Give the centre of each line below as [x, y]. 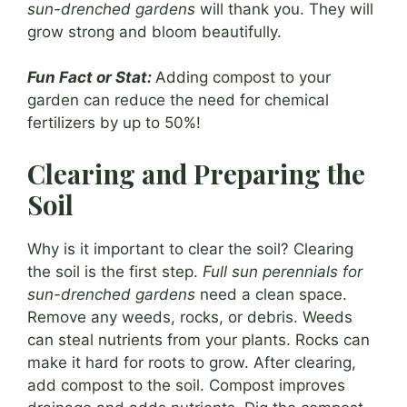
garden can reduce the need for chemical [178, 100]
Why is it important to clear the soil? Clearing [190, 248]
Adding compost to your [243, 78]
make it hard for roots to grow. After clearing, [192, 362]
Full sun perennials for [283, 271]
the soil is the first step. [115, 271]
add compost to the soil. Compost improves [186, 385]
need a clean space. [271, 294]
